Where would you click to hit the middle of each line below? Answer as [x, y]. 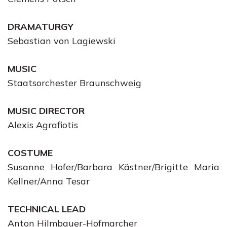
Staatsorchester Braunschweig [74, 83]
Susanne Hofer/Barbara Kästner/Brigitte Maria [113, 167]
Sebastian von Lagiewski [62, 41]
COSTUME [30, 153]
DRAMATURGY [41, 27]
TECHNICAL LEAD [47, 209]
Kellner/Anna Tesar [49, 181]
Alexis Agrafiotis [43, 125]
